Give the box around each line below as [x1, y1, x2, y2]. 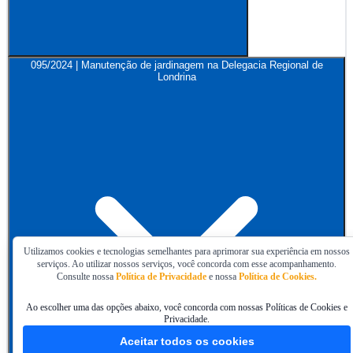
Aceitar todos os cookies [119, 335, 255, 348]
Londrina [157, 71, 196, 84]
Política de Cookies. [239, 271, 317, 283]
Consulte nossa [57, 271, 116, 283]
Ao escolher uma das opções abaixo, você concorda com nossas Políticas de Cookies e [26, 302, 347, 314]
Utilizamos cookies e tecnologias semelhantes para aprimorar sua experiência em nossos [24, 246, 350, 258]
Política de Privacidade [116, 271, 206, 283]
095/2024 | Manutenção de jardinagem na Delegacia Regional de [30, 59, 323, 72]
